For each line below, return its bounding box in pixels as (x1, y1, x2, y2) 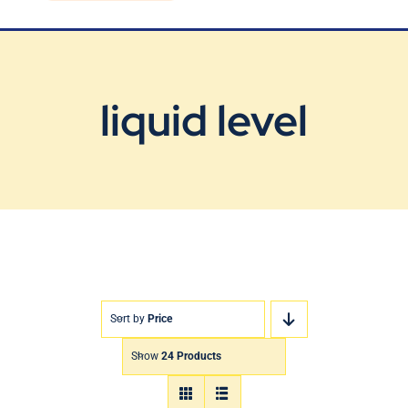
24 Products (161, 350, 221, 363)
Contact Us (23, 71, 103, 92)
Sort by (109, 312, 148, 326)
